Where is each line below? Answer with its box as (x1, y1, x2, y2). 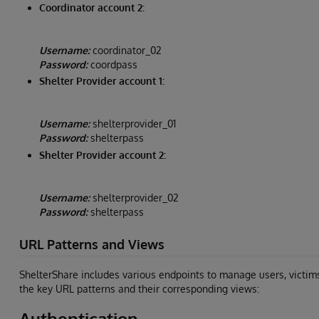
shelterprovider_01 (90, 117, 176, 130)
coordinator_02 (90, 43, 162, 56)
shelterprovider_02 (90, 191, 179, 204)
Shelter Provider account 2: (39, 148, 166, 161)
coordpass (88, 58, 137, 70)
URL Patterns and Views (19, 236, 164, 252)
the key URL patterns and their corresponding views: (19, 283, 259, 296)
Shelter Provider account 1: (39, 75, 164, 88)
